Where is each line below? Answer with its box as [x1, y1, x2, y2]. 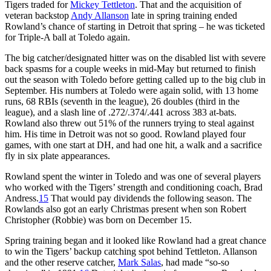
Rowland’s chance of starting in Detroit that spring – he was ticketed [5, 21, 265, 31]
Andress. [5, 192, 39, 203]
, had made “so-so [161, 256, 229, 267]
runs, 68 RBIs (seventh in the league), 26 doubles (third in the [5, 96, 240, 106]
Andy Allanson [71, 10, 129, 21]
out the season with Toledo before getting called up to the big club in [5, 74, 266, 85]
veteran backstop [5, 10, 71, 21]
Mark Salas [118, 256, 161, 267]
